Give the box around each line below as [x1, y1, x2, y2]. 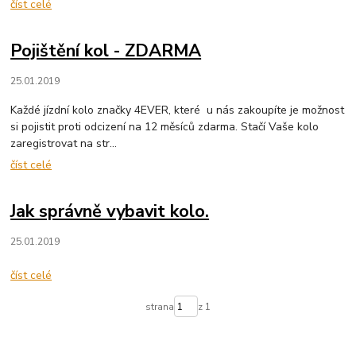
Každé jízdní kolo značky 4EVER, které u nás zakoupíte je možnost [10, 102, 345, 118]
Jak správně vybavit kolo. [10, 199, 210, 223]
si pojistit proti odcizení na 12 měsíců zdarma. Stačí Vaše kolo [10, 118, 319, 134]
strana [145, 300, 174, 313]
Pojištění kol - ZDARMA [10, 38, 202, 63]
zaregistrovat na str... [10, 135, 118, 151]
